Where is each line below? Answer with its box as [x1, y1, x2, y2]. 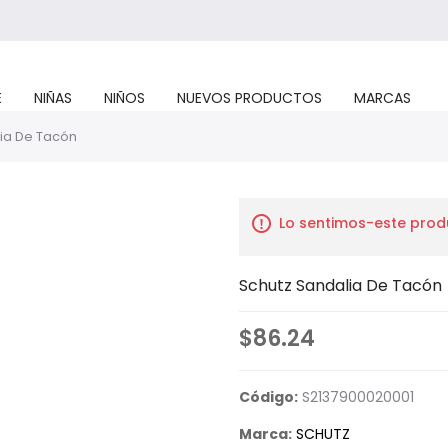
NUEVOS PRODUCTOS [177, 88, 322, 108]
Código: [239, 387, 298, 407]
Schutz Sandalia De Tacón [239, 274, 442, 297]
